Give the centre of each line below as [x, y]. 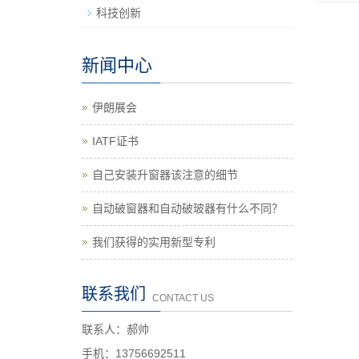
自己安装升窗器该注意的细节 [165, 175]
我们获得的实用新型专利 [154, 242]
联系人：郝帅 [115, 329]
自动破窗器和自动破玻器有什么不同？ [188, 208]
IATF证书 [115, 141]
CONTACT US [183, 298]
